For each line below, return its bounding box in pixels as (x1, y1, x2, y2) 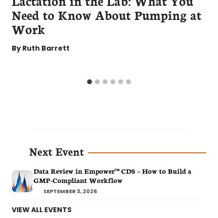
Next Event (29, 144, 84, 159)
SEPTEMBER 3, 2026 (43, 187, 97, 196)
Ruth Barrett (22, 43, 70, 54)
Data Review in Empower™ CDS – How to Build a (34, 166, 191, 176)
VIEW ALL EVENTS (12, 205, 72, 215)
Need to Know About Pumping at (12, 6, 201, 24)
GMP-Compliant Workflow (34, 175, 123, 185)
